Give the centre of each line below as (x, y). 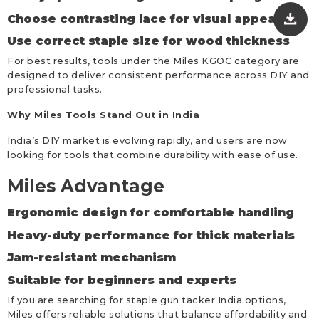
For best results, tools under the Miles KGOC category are (153, 61)
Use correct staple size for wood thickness (148, 41)
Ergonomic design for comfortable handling (151, 213)
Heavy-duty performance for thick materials (151, 235)
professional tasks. (55, 90)
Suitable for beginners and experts (122, 280)
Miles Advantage (86, 186)
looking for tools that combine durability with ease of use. (153, 155)
